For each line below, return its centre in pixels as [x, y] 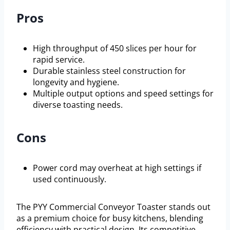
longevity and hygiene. [76, 82]
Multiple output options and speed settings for [123, 94]
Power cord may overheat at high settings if [117, 168]
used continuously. [70, 179]
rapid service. [59, 60]
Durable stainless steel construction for [109, 71]
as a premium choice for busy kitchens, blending [110, 218]
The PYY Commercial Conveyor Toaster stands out [113, 207]
